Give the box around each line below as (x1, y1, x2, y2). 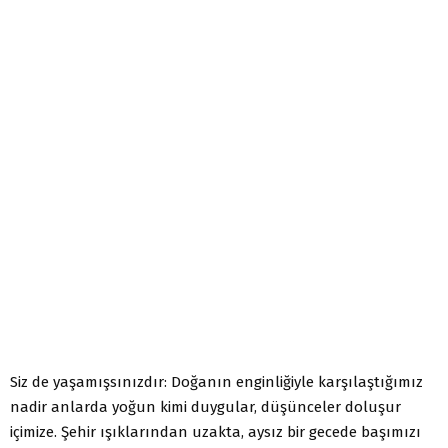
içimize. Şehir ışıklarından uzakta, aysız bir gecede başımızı (10, 422, 421, 441)
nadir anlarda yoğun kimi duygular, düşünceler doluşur (10, 397, 401, 416)
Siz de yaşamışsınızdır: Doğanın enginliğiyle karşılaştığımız (10, 372, 423, 391)
